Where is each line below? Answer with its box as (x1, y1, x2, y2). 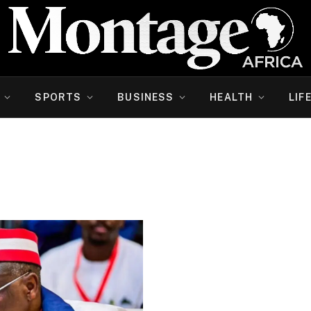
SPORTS (35, 92, 82, 103)
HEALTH (210, 92, 253, 103)
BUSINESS (117, 92, 174, 103)
